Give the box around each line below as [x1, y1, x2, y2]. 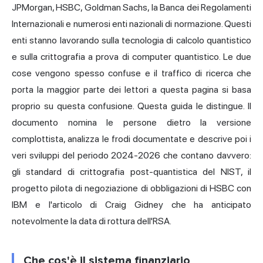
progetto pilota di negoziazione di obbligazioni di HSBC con [12, 182, 251, 194]
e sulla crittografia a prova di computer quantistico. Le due [12, 50, 251, 62]
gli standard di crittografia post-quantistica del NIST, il [12, 166, 251, 177]
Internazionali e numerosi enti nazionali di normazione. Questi [12, 18, 251, 29]
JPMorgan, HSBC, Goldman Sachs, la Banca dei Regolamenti [12, 1, 251, 13]
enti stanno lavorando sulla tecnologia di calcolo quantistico [12, 34, 251, 46]
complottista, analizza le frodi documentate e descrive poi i [12, 133, 251, 144]
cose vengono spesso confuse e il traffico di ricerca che [12, 67, 251, 79]
